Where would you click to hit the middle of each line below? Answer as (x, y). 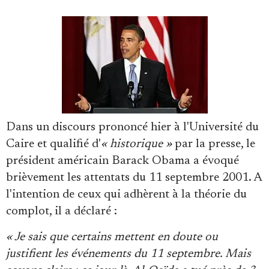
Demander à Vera (132, 179)
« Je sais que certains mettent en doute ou (112, 237)
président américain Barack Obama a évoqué (122, 161)
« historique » (136, 144)
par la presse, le (213, 144)
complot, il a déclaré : (62, 211)
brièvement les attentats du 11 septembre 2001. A (134, 178)
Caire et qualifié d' (53, 144)
